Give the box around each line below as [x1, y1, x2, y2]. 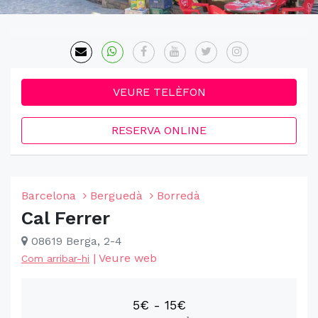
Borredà [157, 189, 200, 202]
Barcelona [21, 189, 76, 202]
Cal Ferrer [21, 207, 110, 229]
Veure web [99, 251, 157, 265]
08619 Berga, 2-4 [28, 234, 122, 248]
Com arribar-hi [21, 253, 89, 264]
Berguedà [90, 189, 143, 202]
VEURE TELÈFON [112, 85, 206, 99]
